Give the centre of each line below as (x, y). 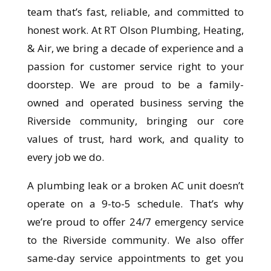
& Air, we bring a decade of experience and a (135, 48)
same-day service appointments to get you (135, 258)
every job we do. (65, 157)
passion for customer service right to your (135, 67)
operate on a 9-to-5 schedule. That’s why (135, 204)
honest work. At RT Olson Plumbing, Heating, (135, 30)
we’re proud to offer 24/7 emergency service (135, 222)
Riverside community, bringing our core (135, 121)
